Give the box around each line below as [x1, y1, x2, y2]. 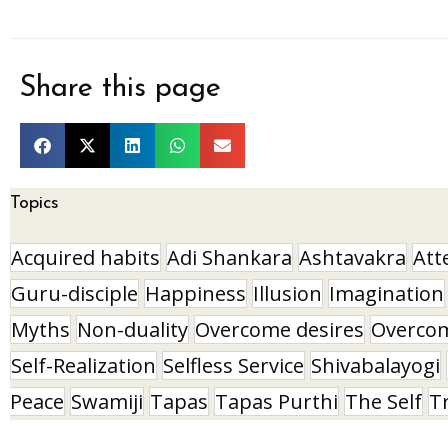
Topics [10, 193, 59, 213]
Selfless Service [163, 351, 304, 379]
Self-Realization [11, 351, 156, 379]
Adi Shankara [167, 243, 292, 271]
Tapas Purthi [215, 387, 338, 415]
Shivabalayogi [311, 351, 440, 379]
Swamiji [71, 387, 143, 415]
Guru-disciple [11, 279, 138, 307]
